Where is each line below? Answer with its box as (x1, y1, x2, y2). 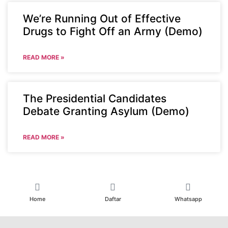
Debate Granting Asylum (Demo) (23, 104, 189, 118)
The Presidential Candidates (23, 92, 166, 105)
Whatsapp (174, 195, 202, 203)
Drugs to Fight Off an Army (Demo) (23, 24, 203, 38)
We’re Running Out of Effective (23, 12, 181, 25)
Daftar (104, 195, 121, 203)
